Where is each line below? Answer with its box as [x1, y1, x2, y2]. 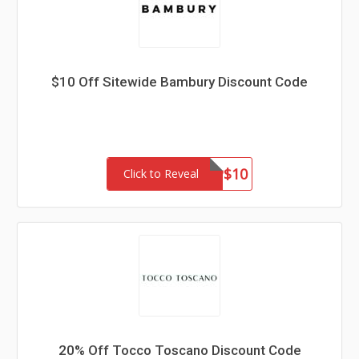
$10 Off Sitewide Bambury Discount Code [51, 74, 308, 90]
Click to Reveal [123, 166, 199, 181]
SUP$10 [196, 164, 248, 184]
